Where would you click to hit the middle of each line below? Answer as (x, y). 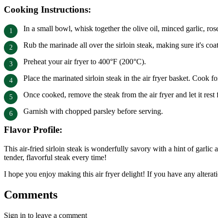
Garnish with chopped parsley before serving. (93, 111)
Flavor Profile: (33, 130)
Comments (31, 195)
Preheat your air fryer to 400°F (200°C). (85, 61)
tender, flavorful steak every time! (55, 158)
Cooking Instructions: (47, 9)
